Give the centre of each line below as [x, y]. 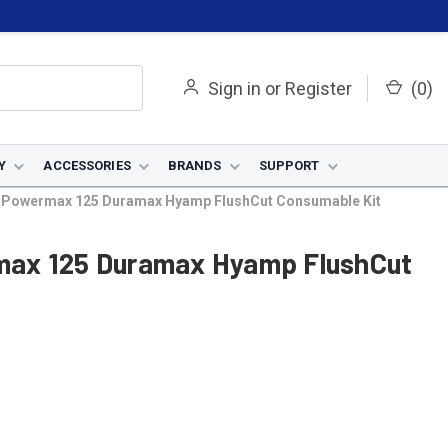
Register [318, 88]
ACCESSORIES [87, 165]
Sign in [234, 88]
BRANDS [194, 165]
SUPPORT [289, 165]
